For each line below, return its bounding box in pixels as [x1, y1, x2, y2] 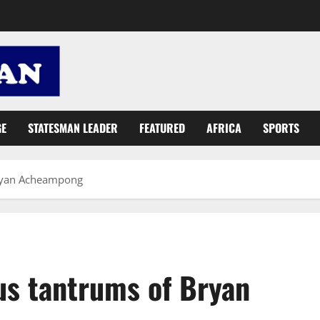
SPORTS [263, 119, 299, 136]
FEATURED [139, 119, 185, 136]
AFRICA [206, 119, 241, 136]
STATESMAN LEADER [28, 119, 118, 136]
